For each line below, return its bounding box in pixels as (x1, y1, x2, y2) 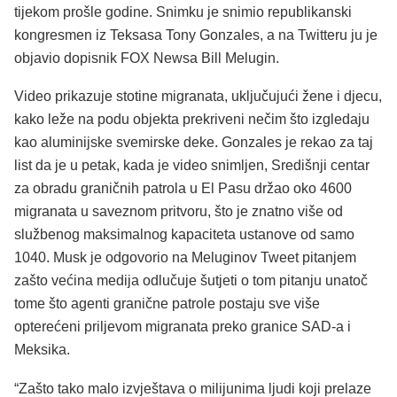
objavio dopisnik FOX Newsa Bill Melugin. (14, 50, 279, 66)
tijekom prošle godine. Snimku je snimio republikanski (14, 4, 352, 19)
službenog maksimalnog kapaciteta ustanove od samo (14, 227, 354, 243)
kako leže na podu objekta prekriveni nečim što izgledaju (14, 112, 370, 128)
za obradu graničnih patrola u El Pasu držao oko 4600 (14, 181, 352, 197)
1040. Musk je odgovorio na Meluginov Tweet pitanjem (14, 250, 356, 266)
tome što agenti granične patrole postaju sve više (14, 296, 320, 312)
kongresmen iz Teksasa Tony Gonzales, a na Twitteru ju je (14, 27, 378, 43)
